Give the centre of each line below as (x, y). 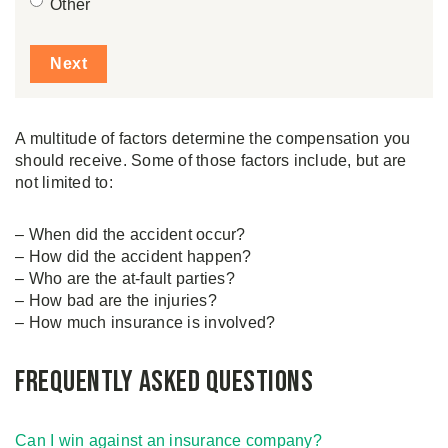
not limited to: (64, 182)
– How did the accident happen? (133, 256)
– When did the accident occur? (130, 234)
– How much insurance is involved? (145, 322)
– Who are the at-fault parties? (125, 278)
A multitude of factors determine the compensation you (213, 138)
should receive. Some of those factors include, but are (211, 160)
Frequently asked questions (164, 382)
